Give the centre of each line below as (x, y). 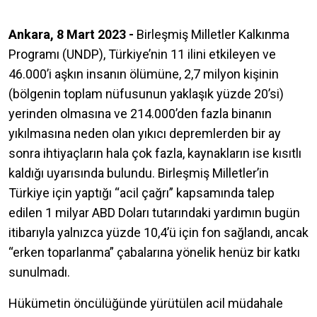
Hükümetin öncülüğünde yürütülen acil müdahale (146, 303)
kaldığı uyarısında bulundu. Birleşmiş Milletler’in (139, 173)
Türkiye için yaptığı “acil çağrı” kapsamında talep (142, 192)
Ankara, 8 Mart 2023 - (71, 34)
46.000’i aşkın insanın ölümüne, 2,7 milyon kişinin (144, 74)
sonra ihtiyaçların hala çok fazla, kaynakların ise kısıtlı (155, 153)
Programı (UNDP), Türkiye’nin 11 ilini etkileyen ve (142, 54)
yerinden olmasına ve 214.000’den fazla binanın (140, 113)
